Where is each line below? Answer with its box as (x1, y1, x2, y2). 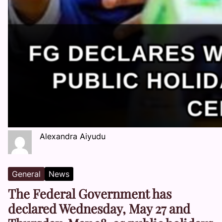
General (12, 169, 41, 179)
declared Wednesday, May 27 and (8, 200, 190, 217)
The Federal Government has (8, 185, 171, 202)
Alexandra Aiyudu (40, 131, 106, 141)
